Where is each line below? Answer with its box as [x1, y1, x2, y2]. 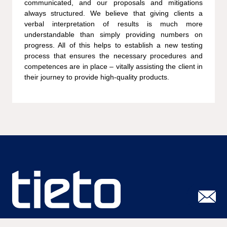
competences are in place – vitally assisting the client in [24, 62, 203, 70]
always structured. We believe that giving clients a [24, 9, 203, 17]
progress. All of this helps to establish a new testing [24, 41, 203, 49]
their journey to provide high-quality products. [24, 72, 169, 81]
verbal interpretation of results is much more [24, 19, 203, 28]
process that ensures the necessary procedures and [24, 51, 203, 60]
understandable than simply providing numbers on [24, 30, 203, 39]
